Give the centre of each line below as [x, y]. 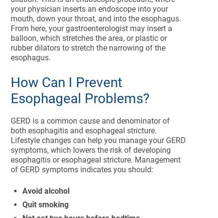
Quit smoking [46, 205]
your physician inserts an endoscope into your [90, 9]
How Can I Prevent [67, 82]
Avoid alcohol [46, 191]
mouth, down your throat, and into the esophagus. [96, 19]
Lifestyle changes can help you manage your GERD [99, 140]
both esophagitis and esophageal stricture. [84, 131]
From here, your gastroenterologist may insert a [92, 28]
